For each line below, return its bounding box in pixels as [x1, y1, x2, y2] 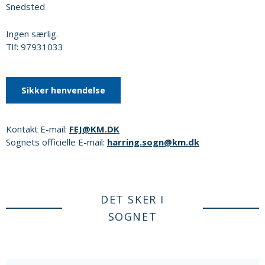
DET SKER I [101, 192, 164, 207]
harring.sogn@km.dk [107, 136, 199, 148]
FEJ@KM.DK [69, 123, 119, 135]
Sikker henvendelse [21, 85, 105, 96]
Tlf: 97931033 [6, 41, 63, 53]
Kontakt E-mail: [6, 123, 69, 135]
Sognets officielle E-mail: [6, 136, 107, 148]
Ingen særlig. [6, 28, 58, 40]
